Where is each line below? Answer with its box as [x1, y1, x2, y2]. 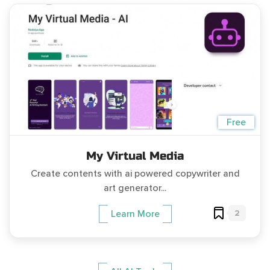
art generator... [104, 182, 166, 195]
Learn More [110, 208, 160, 221]
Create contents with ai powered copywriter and [30, 168, 240, 180]
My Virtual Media [86, 149, 184, 163]
